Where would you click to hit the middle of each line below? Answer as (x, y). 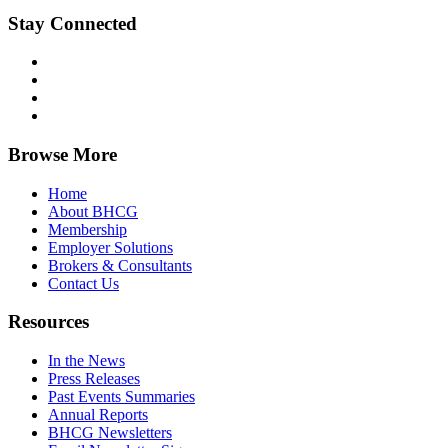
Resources (48, 322)
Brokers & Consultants (120, 265)
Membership (87, 229)
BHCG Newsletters (110, 433)
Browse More (62, 155)
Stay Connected (72, 23)
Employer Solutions (110, 247)
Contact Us (83, 283)
